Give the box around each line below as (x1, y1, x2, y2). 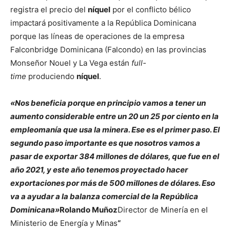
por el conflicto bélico (110, 5, 191, 14)
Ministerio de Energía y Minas (10, 218, 118, 228)
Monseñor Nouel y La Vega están (10, 58, 131, 68)
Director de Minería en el (118, 205, 208, 215)
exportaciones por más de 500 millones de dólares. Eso (10, 178, 215, 188)
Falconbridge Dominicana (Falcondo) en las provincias (10, 45, 206, 54)
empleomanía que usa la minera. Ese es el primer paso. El (10, 125, 220, 135)
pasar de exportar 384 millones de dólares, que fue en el (10, 151, 219, 161)
